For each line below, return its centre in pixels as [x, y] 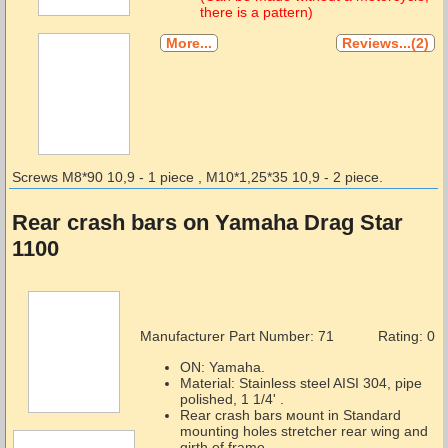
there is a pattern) [256, 11]
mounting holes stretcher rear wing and [303, 430]
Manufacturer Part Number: [226, 336]
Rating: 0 [406, 336]
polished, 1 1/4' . [231, 398]
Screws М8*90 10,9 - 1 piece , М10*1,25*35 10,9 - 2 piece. [197, 177]
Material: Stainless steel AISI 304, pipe [300, 382]
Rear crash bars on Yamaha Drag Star [207, 223]
